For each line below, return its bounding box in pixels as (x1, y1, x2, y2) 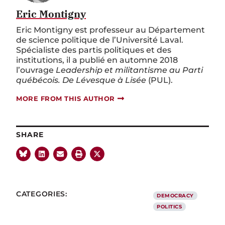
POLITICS (157, 203, 182, 210)
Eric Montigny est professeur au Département (16, 25, 205, 35)
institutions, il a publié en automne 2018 (16, 55, 178, 65)
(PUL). (148, 75, 173, 85)
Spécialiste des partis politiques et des (16, 45, 171, 55)
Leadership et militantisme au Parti (56, 65, 203, 75)
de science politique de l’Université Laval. (16, 35, 183, 45)
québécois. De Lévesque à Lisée (16, 75, 148, 85)
